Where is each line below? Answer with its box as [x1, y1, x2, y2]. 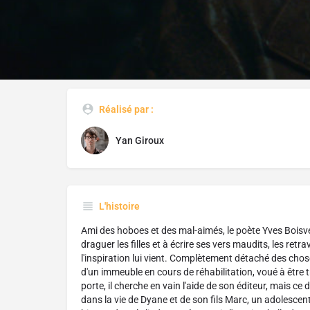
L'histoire [99, 201, 140, 212]
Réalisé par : [99, 104, 154, 116]
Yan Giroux [116, 135, 164, 147]
